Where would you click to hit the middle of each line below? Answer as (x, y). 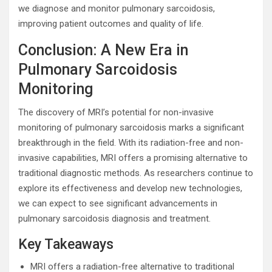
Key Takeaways (66, 244)
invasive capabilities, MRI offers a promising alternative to (133, 158)
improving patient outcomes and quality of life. (111, 24)
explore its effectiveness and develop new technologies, (130, 188)
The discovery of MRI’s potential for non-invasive (116, 112)
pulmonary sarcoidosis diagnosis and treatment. (114, 219)
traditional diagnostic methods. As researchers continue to (136, 173)
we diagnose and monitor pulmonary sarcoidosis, (117, 8)
